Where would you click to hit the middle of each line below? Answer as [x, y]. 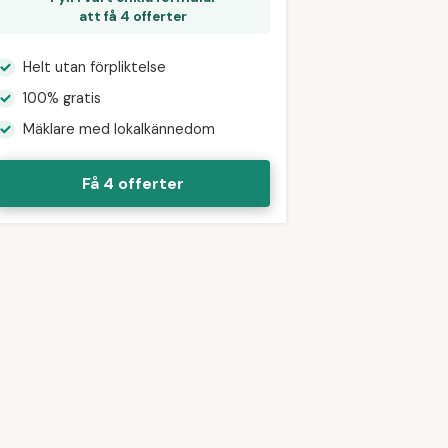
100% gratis [62, 98]
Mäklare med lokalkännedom [119, 129]
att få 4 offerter [133, 16]
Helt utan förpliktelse [94, 67]
